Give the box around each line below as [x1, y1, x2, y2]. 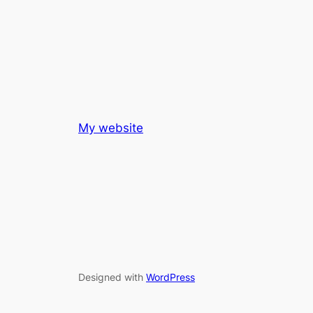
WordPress [146, 270, 195, 283]
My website [78, 121, 143, 136]
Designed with [78, 270, 146, 283]
